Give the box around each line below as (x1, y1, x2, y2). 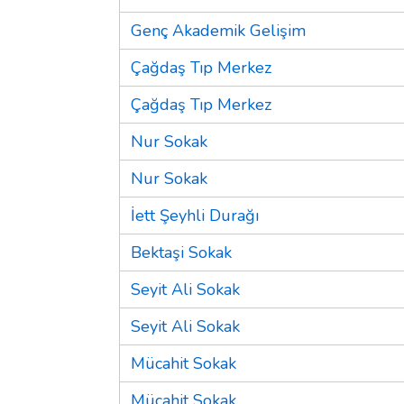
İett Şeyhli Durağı (131, 204, 259, 226)
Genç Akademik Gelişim (131, 19, 306, 41)
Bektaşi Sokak (131, 241, 232, 263)
